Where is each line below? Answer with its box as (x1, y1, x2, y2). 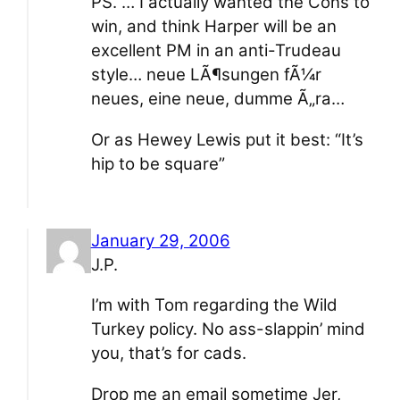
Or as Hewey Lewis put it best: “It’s (90, 129, 363, 150)
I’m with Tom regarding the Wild (90, 295, 337, 316)
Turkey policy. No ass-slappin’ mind (90, 319, 365, 340)
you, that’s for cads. (90, 343, 246, 364)
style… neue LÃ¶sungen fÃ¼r (90, 64, 321, 86)
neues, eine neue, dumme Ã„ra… (90, 88, 345, 110)
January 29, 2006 (90, 229, 230, 251)
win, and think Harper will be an (90, 16, 337, 37)
